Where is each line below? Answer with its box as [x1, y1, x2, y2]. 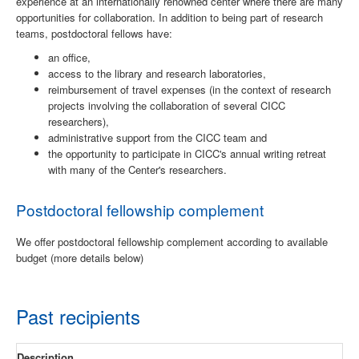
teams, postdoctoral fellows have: [16, 26, 172, 42]
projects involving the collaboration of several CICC [48, 98, 285, 114]
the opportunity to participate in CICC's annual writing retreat [48, 146, 326, 162]
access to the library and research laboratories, [48, 66, 266, 82]
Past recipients [16, 302, 140, 331]
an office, [48, 50, 91, 66]
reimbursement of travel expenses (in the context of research [48, 82, 331, 98]
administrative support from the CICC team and [48, 130, 267, 146]
